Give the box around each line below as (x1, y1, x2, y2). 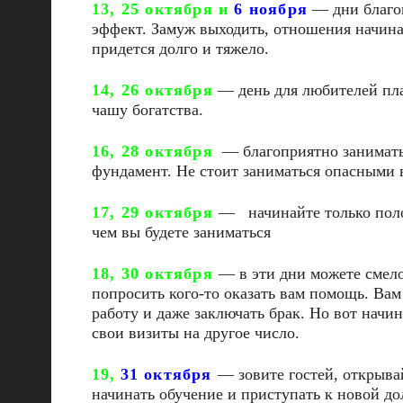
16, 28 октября (92, 142, 213, 160)
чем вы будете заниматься (92, 223, 271, 241)
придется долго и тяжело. (92, 40, 269, 58)
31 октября (120, 365, 218, 383)
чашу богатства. (92, 101, 203, 119)
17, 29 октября (92, 203, 219, 221)
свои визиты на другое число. (92, 324, 300, 342)
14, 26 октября (92, 81, 213, 99)
